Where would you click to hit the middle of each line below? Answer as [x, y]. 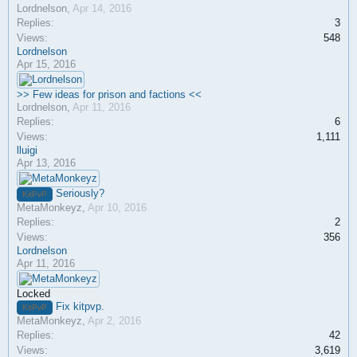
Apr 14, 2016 [102, 8]
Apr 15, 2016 [46, 64]
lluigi [27, 150]
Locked [33, 294]
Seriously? [80, 193]
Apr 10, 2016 [117, 208]
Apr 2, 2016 [114, 321]
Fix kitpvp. [80, 306]
